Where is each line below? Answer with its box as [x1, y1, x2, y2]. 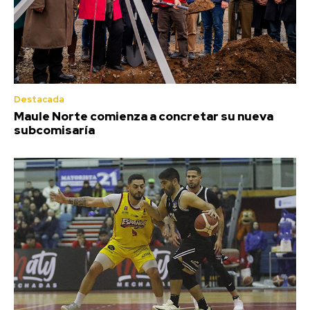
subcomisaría [14, 122, 95, 138]
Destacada [14, 93, 64, 106]
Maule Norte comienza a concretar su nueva [14, 109, 273, 125]
